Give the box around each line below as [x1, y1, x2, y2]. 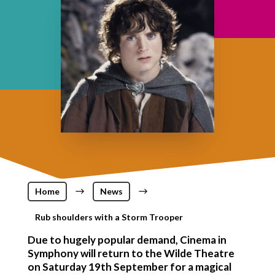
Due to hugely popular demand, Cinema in [27, 233, 227, 246]
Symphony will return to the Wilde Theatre [27, 246, 234, 260]
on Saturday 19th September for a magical [27, 260, 231, 273]
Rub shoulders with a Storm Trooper [34, 211, 183, 222]
